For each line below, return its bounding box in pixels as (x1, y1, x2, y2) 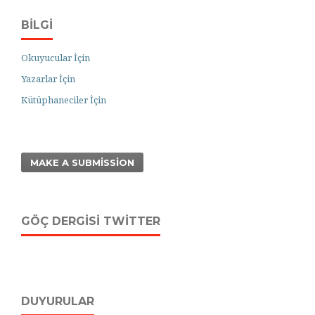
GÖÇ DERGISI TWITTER (21, 214, 160, 228)
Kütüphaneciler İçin (21, 94, 106, 106)
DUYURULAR (21, 295, 94, 309)
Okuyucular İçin (21, 51, 90, 64)
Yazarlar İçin (21, 72, 75, 85)
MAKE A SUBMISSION (30, 157, 134, 168)
